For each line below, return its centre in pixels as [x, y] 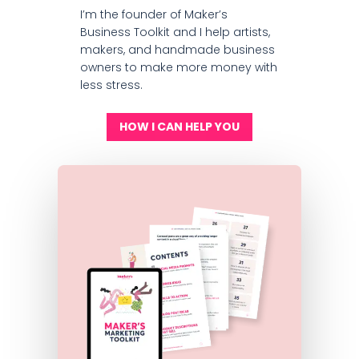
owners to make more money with [178, 67]
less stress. [111, 85]
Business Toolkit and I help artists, [175, 32]
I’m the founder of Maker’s [153, 14]
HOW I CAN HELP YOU [179, 126]
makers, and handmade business [177, 49]
